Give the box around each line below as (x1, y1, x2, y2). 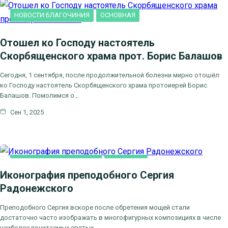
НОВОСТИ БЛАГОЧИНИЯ (14, 11, 90, 19)
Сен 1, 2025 (9, 108, 44, 116)
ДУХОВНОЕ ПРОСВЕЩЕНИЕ (14, 157, 98, 165)
